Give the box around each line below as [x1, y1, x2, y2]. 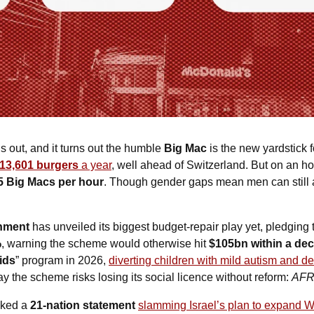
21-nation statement [30, 299, 135, 312]
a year [81, 159, 111, 172]
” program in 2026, [15, 254, 109, 267]
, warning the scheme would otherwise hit [1, 238, 209, 250]
